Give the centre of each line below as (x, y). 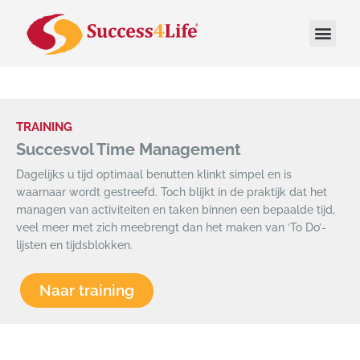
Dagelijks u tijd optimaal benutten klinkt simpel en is (154, 174)
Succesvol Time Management (129, 149)
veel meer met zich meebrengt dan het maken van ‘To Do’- (171, 227)
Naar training (87, 290)
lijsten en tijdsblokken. (76, 245)
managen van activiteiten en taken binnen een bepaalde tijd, (176, 209)
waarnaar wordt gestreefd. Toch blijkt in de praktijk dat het (172, 192)
